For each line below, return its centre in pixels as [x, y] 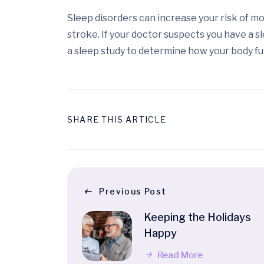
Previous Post [133, 192]
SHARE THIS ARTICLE [117, 120]
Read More [179, 255]
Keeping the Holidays [197, 217]
